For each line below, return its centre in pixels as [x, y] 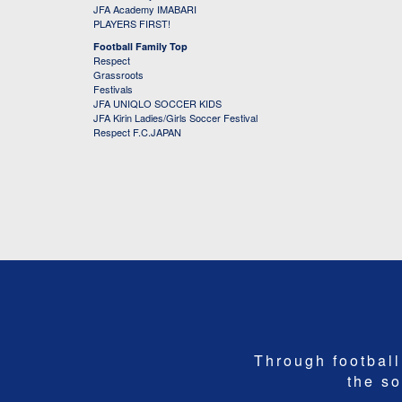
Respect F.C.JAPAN [137, 132]
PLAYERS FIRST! [132, 23]
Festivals [113, 89]
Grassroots [118, 74]
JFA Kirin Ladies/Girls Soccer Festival [175, 118]
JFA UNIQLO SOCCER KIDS [157, 103]
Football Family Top [140, 46]
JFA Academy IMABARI [145, 9]
